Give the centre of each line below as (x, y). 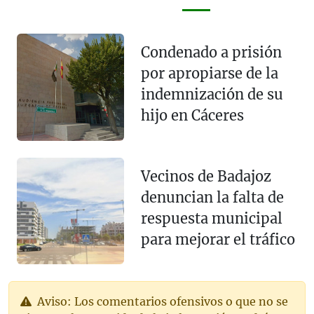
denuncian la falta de (212, 198)
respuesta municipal (211, 219)
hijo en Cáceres (192, 116)
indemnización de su (212, 95)
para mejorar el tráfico (218, 240)
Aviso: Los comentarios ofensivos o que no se (161, 302)
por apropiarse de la (209, 74)
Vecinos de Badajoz (206, 177)
